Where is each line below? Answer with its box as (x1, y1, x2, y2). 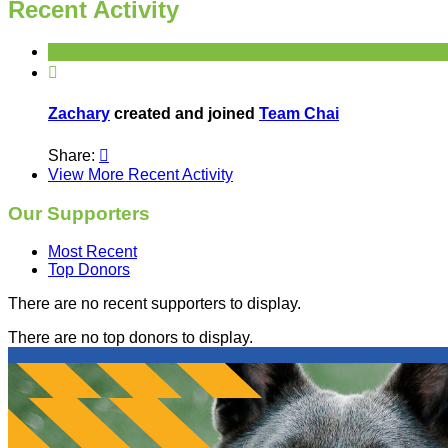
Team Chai (259, 104, 339, 122)
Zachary (48, 104, 110, 122)
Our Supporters (8, 202, 150, 224)
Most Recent (48, 243, 137, 261)
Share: (48, 147, 99, 165)
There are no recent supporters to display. (8, 295, 301, 313)
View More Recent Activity (48, 166, 233, 184)
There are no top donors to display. (8, 329, 253, 347)
